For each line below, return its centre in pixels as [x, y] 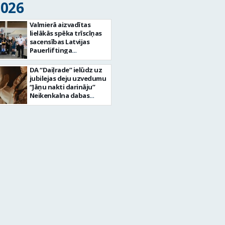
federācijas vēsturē [60, 59]
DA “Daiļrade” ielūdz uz [66, 70]
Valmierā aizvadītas [60, 25]
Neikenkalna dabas [60, 95]
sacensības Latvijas [60, 42]
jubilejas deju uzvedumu [68, 78]
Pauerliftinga [51, 50]
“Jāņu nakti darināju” [62, 87]
